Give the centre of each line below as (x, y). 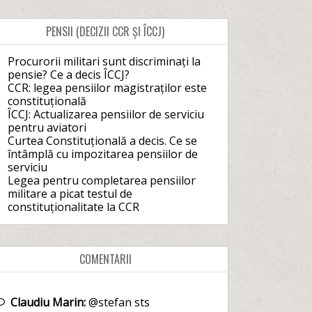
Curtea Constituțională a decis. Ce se (102, 141)
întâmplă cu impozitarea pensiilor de (102, 154)
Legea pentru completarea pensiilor (101, 180)
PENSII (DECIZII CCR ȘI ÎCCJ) (106, 31)
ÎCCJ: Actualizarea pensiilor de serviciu (106, 114)
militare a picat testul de (70, 194)
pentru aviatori (47, 127)
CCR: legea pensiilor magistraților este (107, 88)
